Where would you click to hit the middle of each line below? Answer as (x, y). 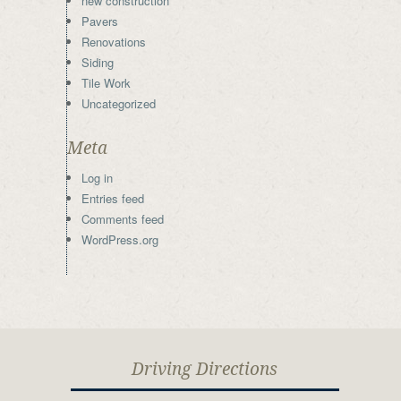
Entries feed (113, 198)
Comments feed (123, 219)
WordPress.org (120, 239)
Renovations (114, 42)
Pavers (100, 21)
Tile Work (106, 83)
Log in (97, 178)
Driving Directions (205, 369)
